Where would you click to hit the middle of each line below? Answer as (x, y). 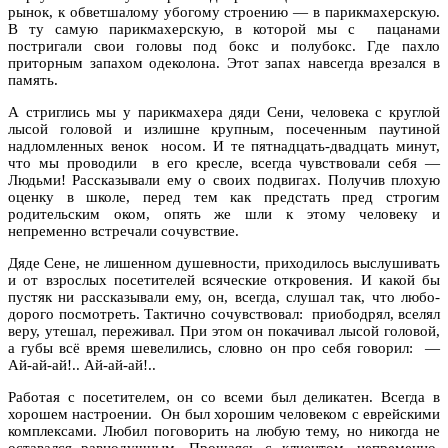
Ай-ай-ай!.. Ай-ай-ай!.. (82, 364)
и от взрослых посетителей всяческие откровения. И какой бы (224, 279)
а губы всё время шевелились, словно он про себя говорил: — (224, 347)
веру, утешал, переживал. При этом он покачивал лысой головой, (224, 330)
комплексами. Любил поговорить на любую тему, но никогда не (224, 430)
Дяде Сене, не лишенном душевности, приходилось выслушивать (224, 262)
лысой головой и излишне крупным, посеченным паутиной (224, 128)
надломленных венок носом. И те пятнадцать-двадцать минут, (224, 145)
